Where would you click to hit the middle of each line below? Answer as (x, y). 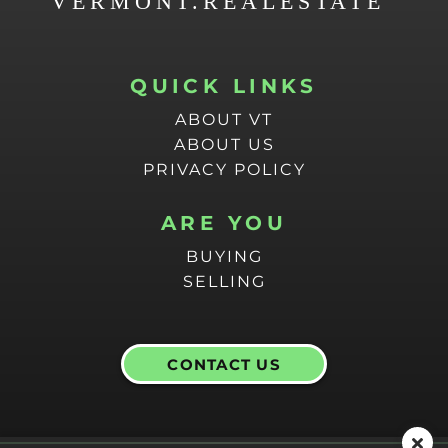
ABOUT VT (224, 119)
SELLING (224, 281)
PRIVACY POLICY (224, 169)
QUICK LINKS (224, 85)
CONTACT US (224, 364)
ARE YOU (224, 222)
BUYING (224, 256)
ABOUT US (224, 144)
